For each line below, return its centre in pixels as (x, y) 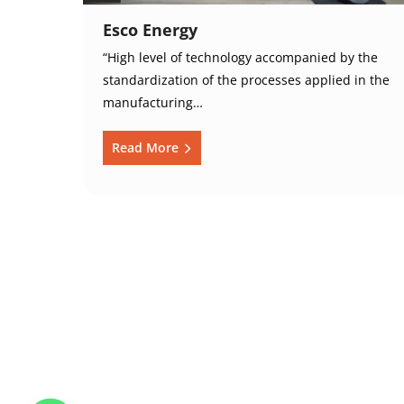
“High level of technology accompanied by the (240, 58)
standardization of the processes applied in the (246, 80)
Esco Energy (150, 30)
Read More (147, 148)
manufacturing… (153, 103)
